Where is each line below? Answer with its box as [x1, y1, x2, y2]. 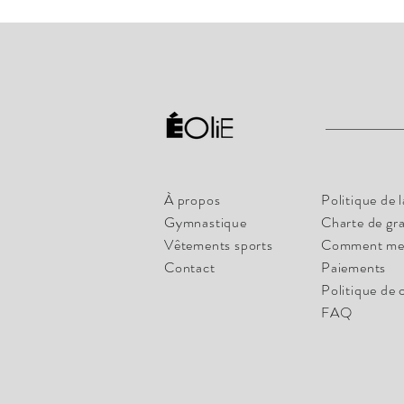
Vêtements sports [164, 234, 273, 255]
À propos [164, 189, 221, 210]
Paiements [321, 257, 387, 278]
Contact [164, 257, 216, 278]
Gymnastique [164, 212, 247, 233]
